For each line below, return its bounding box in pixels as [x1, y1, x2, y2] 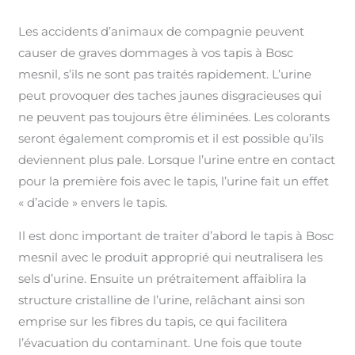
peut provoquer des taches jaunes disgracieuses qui [18, 87, 323, 103]
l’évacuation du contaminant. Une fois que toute [18, 334, 303, 350]
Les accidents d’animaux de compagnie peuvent [18, 23, 305, 39]
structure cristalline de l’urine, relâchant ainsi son [18, 292, 306, 307]
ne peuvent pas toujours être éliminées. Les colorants [18, 109, 330, 124]
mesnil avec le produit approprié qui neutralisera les [18, 249, 323, 265]
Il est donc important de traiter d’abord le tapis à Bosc [18, 227, 334, 243]
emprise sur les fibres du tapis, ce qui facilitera [18, 313, 288, 329]
